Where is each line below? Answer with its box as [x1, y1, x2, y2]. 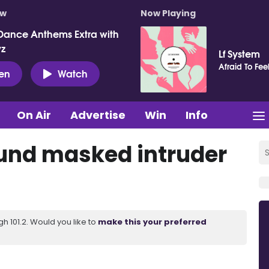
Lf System [219, 46, 260, 61]
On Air [17, 107, 51, 122]
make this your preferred [98, 216, 207, 228]
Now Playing [141, 7, 196, 19]
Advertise [70, 107, 125, 122]
